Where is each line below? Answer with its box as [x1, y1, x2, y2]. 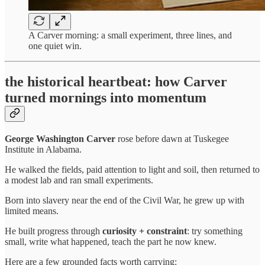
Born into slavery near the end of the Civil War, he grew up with [5, 195, 244, 206]
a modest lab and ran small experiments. [5, 175, 153, 186]
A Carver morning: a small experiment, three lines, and [28, 30, 232, 41]
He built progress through [5, 226, 102, 237]
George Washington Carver [5, 134, 115, 144]
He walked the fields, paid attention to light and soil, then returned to [5, 164, 260, 175]
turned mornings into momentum [5, 90, 206, 106]
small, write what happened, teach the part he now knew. [5, 237, 216, 247]
